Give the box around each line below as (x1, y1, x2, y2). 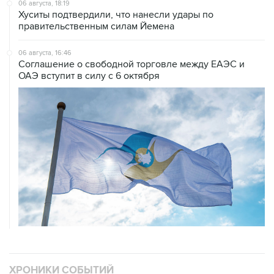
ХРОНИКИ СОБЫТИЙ (9, 238, 114, 251)
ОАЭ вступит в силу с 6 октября (18, 43, 160, 56)
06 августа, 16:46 (18, 23, 72, 31)
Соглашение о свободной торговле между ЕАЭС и (18, 32, 245, 45)
